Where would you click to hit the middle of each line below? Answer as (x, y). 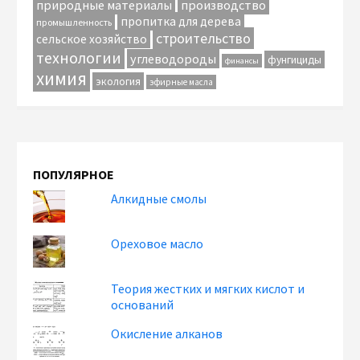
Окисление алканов (167, 333)
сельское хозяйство (92, 39)
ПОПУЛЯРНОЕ (74, 174)
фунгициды (295, 59)
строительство (203, 38)
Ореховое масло (157, 243)
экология (118, 81)
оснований (143, 305)
